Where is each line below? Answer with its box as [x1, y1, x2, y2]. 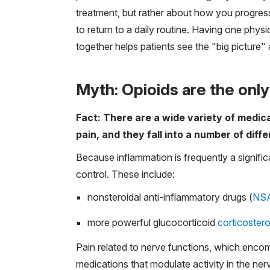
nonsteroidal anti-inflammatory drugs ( [87, 190, 253, 203]
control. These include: [76, 168, 175, 180]
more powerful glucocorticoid [87, 216, 218, 228]
